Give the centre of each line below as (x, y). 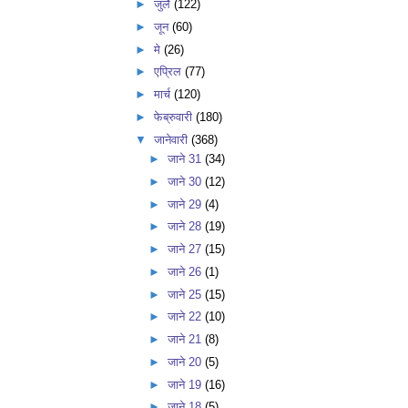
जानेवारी (172, 139)
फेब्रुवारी (174, 117)
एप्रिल (169, 72)
